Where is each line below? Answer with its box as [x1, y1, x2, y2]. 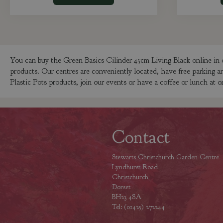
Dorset [111, 183, 130, 191]
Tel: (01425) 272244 [111, 203, 165, 211]
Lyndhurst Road [111, 163, 158, 171]
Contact [111, 125, 170, 148]
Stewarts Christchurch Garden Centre [111, 153, 219, 161]
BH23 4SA [111, 193, 141, 201]
